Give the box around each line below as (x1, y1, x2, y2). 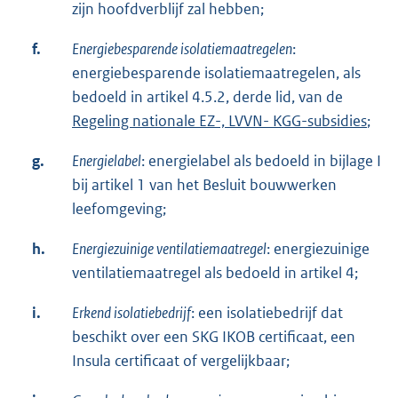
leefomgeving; (72, 199, 166, 219)
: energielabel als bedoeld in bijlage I (141, 151, 381, 171)
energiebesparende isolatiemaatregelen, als (72, 63, 361, 84)
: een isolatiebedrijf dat (191, 303, 343, 323)
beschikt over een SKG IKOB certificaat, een (72, 327, 355, 347)
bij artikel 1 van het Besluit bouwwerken (72, 175, 337, 195)
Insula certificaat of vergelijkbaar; (72, 351, 290, 371)
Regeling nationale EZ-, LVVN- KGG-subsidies (72, 111, 367, 131)
